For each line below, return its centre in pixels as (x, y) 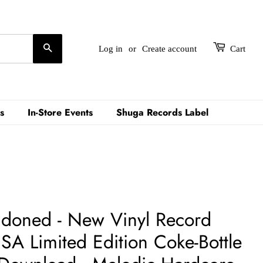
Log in (111, 49)
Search (66, 48)
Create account (169, 49)
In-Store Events (60, 112)
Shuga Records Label (162, 112)
